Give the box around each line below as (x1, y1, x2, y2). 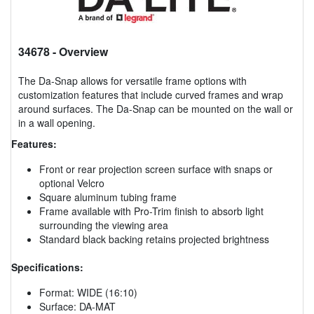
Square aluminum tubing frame (39, 189, 177, 204)
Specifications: (11, 259, 83, 274)
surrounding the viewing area (39, 217, 168, 232)
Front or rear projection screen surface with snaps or (39, 161, 273, 176)
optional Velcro (39, 175, 104, 190)
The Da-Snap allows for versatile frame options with (18, 73, 247, 88)
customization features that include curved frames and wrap (18, 87, 283, 102)
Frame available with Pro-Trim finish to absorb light (39, 203, 264, 218)
